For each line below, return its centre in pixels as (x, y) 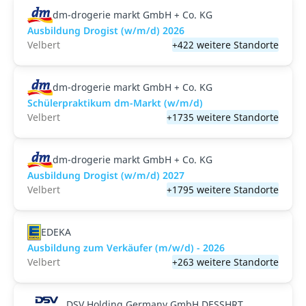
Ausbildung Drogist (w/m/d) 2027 (106, 175)
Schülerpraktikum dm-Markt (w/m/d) (115, 103)
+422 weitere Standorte (225, 45)
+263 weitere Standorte (225, 262)
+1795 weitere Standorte (223, 190)
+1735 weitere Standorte (223, 117)
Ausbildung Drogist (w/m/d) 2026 (106, 30)
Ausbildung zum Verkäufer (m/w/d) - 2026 (126, 248)
